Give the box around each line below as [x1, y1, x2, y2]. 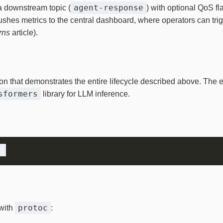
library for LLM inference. [41, 89, 130, 98]
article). [10, 28, 38, 37]
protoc [18, 203, 48, 213]
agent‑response [74, 2, 143, 12]
